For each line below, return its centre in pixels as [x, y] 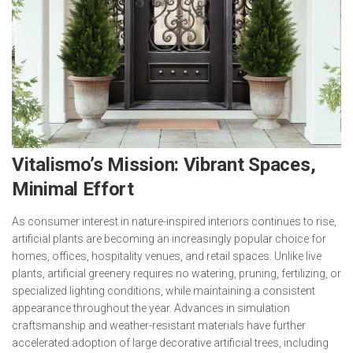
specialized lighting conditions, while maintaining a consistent [163, 291]
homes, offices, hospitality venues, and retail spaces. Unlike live [167, 256]
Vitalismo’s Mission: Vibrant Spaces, [164, 165]
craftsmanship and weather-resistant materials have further [159, 325]
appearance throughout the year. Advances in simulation [151, 308]
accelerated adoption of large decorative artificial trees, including [170, 343]
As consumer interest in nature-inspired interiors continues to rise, [174, 221]
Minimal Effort [73, 189]
